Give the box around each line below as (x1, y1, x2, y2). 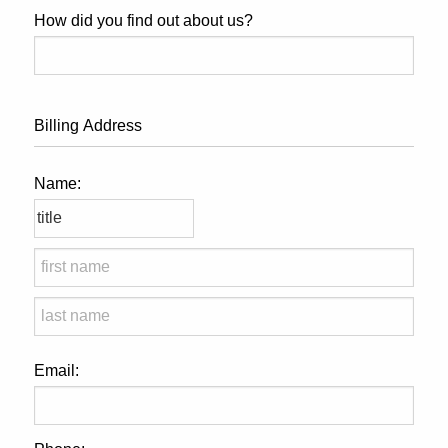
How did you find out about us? (34, 11, 253, 29)
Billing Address (34, 116, 142, 134)
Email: (34, 361, 79, 379)
